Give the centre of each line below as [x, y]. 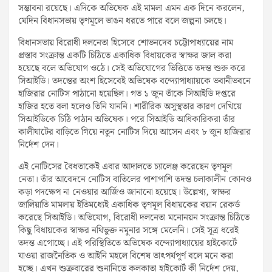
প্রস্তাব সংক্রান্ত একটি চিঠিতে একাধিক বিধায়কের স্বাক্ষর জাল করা [125, 56]
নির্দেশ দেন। [39, 145]
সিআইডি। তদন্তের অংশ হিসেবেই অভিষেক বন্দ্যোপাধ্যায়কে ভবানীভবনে [134, 81]
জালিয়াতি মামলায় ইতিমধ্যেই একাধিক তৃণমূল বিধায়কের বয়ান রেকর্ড [129, 205]
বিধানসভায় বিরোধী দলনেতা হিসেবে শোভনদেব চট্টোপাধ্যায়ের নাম [126, 43]
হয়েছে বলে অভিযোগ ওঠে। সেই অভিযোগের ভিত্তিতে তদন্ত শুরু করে [132, 68]
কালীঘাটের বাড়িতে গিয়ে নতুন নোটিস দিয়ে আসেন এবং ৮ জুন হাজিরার [134, 132]
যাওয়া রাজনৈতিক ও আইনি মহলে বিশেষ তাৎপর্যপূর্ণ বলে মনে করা [126, 256]
